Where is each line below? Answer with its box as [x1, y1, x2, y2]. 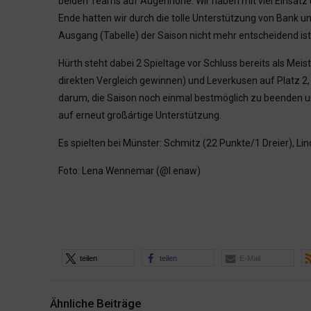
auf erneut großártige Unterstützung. [58, 110, 221, 121]
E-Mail [239, 254, 260, 262]
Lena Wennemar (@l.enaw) [82, 165, 201, 176]
